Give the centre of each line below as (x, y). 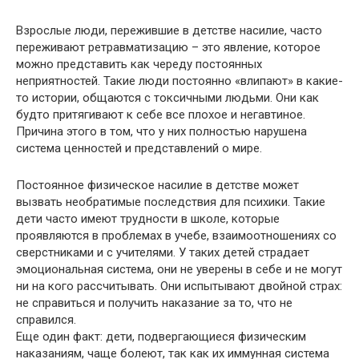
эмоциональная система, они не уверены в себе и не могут (179, 269)
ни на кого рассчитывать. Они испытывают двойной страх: (179, 286)
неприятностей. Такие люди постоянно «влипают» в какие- (179, 81)
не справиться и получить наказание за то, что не (154, 303)
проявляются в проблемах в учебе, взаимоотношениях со (176, 235)
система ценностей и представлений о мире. (141, 148)
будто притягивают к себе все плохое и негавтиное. (161, 114)
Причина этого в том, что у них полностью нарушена (161, 131)
